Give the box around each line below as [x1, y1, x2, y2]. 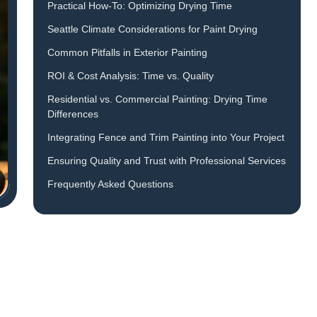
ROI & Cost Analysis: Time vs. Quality [47, 70, 214, 82]
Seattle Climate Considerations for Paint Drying [47, 23, 258, 35]
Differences [47, 108, 98, 120]
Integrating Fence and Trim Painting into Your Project [47, 132, 284, 144]
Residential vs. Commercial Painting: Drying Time [47, 93, 267, 105]
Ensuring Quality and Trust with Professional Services [47, 155, 286, 167]
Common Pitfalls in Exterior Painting [47, 47, 207, 59]
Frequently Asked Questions [47, 178, 173, 190]
